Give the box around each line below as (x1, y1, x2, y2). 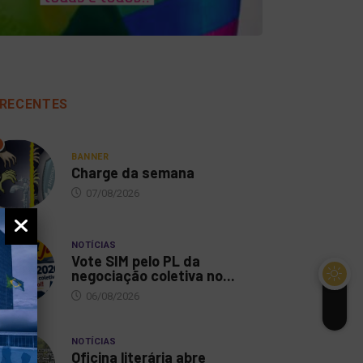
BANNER (71, 151, 109, 162)
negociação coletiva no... (71, 266, 235, 284)
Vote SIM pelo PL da (71, 251, 200, 270)
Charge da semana (71, 163, 194, 181)
